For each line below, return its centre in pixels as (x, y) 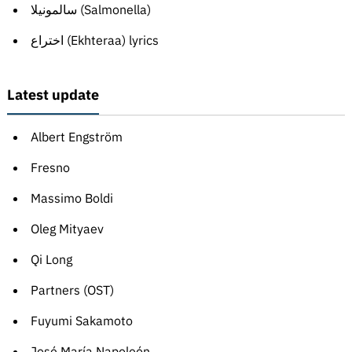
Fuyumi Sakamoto (81, 321)
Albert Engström (76, 137)
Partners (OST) (72, 290)
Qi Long (51, 260)
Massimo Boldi (71, 198)
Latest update (53, 95)
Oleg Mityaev (67, 229)
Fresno (50, 168)
